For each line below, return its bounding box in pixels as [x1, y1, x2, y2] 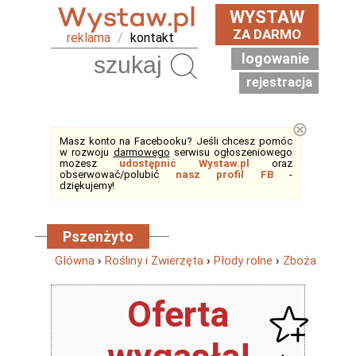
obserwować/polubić [60, 168, 176, 180]
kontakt [130, 29, 174, 45]
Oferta [127, 293, 229, 335]
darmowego [113, 146, 170, 158]
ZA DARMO [233, 26, 301, 42]
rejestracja [246, 75, 312, 90]
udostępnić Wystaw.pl [119, 157, 250, 169]
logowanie [241, 50, 309, 67]
